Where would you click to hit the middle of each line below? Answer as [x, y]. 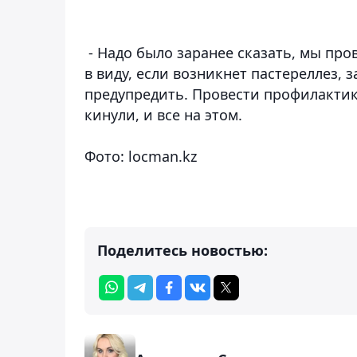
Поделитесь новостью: [182, 250]
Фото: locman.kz [141, 156]
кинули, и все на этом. [163, 114]
